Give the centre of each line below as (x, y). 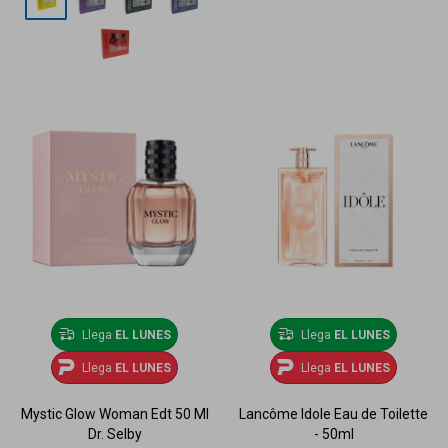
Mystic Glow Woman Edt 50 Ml (114, 414)
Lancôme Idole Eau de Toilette (333, 414)
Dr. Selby (114, 434)
